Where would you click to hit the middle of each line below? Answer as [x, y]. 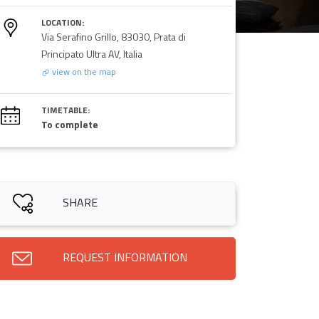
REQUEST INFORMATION [125, 257]
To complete [69, 124]
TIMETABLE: [65, 110]
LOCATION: [62, 22]
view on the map [83, 71]
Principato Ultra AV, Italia [91, 53]
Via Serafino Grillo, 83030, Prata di [113, 36]
